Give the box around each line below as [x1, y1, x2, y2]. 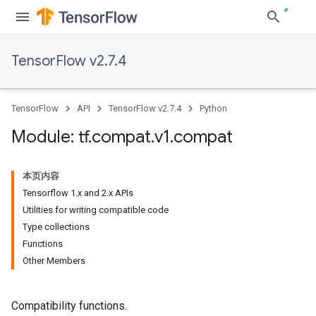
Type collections [23, 221, 90, 232]
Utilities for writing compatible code [23, 205, 169, 215]
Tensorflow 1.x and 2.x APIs [23, 188, 133, 198]
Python [200, 103, 227, 114]
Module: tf [11, 126, 88, 147]
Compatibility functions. [11, 299, 127, 312]
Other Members [23, 255, 85, 266]
